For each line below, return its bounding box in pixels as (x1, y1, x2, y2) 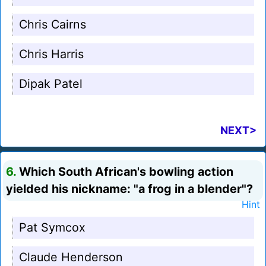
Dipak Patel (19, 77, 83, 91)
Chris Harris (19, 47, 84, 62)
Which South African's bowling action (16, 164, 233, 179)
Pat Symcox (19, 220, 85, 235)
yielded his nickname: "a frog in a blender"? (6, 182, 253, 197)
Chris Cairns (19, 17, 86, 32)
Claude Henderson (19, 250, 123, 265)
